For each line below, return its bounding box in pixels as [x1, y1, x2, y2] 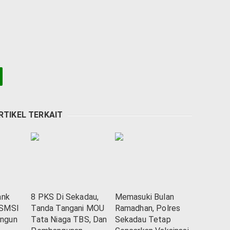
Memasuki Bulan [114, 192, 174, 202]
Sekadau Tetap [114, 215, 171, 225]
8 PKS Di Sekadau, [31, 192, 99, 202]
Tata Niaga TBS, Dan [31, 215, 107, 225]
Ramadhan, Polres [114, 203, 181, 214]
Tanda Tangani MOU [31, 203, 105, 214]
